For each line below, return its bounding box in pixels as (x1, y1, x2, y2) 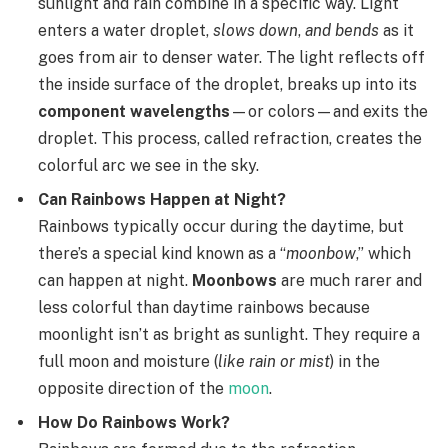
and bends (305, 20, 379, 40)
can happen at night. (38, 270, 192, 290)
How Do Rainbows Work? (38, 412, 230, 432)
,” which (356, 243, 411, 263)
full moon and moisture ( (38, 351, 218, 371)
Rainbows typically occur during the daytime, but (38, 216, 404, 236)
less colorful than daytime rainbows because (38, 297, 370, 317)
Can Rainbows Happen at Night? (38, 189, 286, 209)
